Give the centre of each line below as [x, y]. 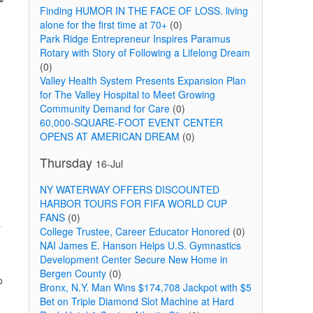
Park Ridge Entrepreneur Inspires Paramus [135, 38]
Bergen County [73, 273]
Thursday [67, 162]
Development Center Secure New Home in [133, 259]
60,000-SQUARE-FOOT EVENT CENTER [131, 122]
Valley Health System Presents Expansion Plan [143, 80]
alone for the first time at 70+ [103, 24]
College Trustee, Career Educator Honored [134, 231]
